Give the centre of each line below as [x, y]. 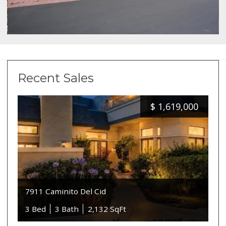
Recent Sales [56, 78]
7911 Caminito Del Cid [66, 191]
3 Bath [67, 209]
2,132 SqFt [107, 209]
